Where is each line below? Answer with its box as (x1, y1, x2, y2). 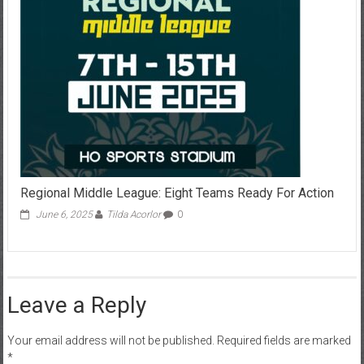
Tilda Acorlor (106, 208, 161, 220)
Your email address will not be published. (6, 333, 214, 347)
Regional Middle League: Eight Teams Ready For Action (19, 184, 334, 201)
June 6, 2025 (35, 208, 93, 220)
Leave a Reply (6, 291, 146, 318)
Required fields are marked (216, 333, 351, 347)
